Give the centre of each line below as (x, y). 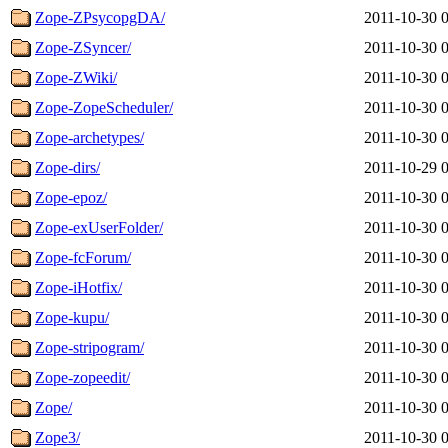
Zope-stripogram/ (89, 347)
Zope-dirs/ (67, 167)
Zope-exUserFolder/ (99, 227)
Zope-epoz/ (71, 197)
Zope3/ (57, 437)
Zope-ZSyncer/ (83, 47)
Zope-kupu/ (72, 317)
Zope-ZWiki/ (76, 77)
